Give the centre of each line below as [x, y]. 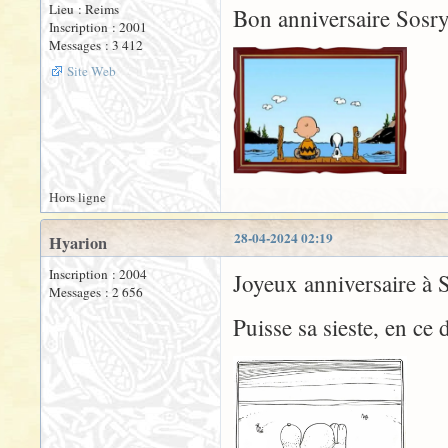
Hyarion [78, 243]
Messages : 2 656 [96, 292]
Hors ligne [77, 197]
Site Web [91, 71]
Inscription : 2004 [98, 274]
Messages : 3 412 [96, 45]
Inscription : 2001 [98, 27]
